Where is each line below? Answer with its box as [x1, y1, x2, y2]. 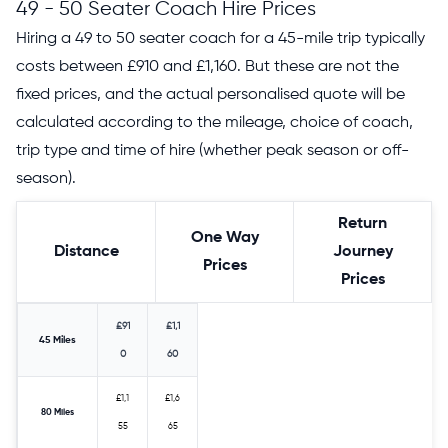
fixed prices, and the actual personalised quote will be [16, 86, 405, 103]
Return [338, 215, 387, 232]
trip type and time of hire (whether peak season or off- [16, 142, 409, 159]
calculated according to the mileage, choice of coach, [16, 114, 413, 131]
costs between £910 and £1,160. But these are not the [16, 58, 399, 75]
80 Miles [41, 407, 74, 417]
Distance [53, 243, 119, 260]
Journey [332, 243, 393, 260]
